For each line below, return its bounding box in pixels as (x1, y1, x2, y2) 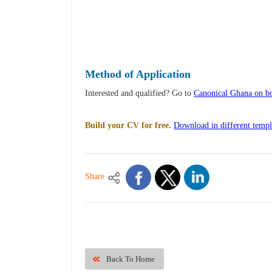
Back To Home (106, 254, 155, 264)
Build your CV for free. (85, 121, 172, 131)
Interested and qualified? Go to (85, 89, 194, 98)
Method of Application (85, 68, 191, 81)
